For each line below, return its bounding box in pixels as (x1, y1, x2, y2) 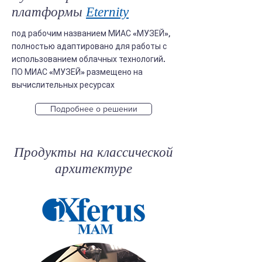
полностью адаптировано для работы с (12, 42, 167, 51)
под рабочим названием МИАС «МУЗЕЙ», (12, 29, 170, 38)
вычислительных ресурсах (12, 80, 115, 89)
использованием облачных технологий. (12, 54, 166, 64)
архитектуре (55, 161, 132, 176)
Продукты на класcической (14, 145, 173, 160)
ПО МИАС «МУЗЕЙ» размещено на (12, 67, 143, 77)
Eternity (86, 5, 129, 19)
